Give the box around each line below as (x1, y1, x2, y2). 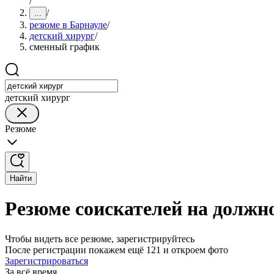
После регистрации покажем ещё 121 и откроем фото (5, 244, 228, 255)
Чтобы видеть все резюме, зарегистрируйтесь (5, 233, 194, 244)
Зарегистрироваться (5, 255, 88, 266)
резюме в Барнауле (29, 20, 107, 30)
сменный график (29, 42, 100, 52)
